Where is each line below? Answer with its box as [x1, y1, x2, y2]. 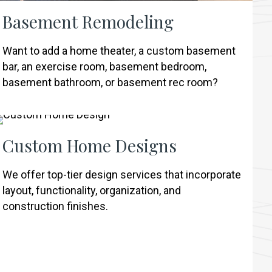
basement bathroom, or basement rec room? [2, 75, 219, 89]
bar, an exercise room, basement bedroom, [2, 59, 207, 73]
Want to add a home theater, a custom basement [2, 44, 236, 57]
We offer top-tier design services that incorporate [2, 168, 242, 181]
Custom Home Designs [2, 134, 177, 157]
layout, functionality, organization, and [2, 183, 182, 197]
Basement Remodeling [2, 10, 174, 33]
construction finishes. [2, 199, 109, 212]
